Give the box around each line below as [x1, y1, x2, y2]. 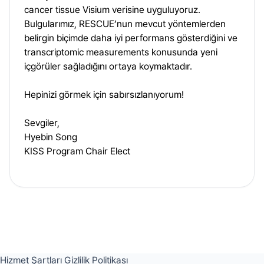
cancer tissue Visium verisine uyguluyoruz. [24, 4, 200, 15]
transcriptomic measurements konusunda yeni [24, 47, 217, 58]
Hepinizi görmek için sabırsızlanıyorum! [24, 89, 184, 100]
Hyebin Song [24, 131, 77, 143]
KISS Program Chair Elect [24, 146, 130, 157]
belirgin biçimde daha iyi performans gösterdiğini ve [24, 32, 237, 44]
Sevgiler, [24, 117, 60, 128]
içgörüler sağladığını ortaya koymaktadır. [24, 61, 192, 72]
